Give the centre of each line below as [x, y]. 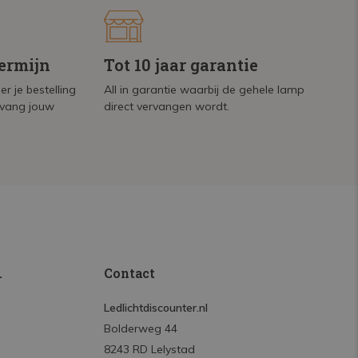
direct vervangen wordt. [167, 106]
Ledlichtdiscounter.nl [155, 308]
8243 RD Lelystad [149, 349]
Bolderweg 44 [140, 328]
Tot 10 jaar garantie [181, 65]
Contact [129, 273]
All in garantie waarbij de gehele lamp [205, 89]
